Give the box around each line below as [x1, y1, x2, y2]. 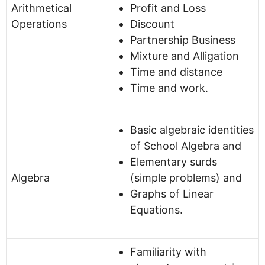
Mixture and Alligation [130, 49, 239, 62]
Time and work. [130, 81, 208, 94]
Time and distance [130, 65, 222, 78]
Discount [130, 17, 174, 30]
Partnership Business [130, 33, 235, 46]
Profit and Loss [130, 1, 206, 14]
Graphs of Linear [130, 187, 214, 200]
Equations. [130, 203, 183, 216]
